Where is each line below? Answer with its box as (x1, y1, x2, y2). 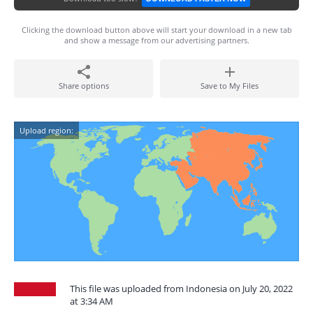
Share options (58, 80, 109, 91)
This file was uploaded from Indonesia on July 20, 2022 (70, 282, 293, 295)
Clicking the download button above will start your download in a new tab (21, 24, 292, 35)
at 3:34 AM (70, 295, 113, 307)
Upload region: (20, 125, 73, 136)
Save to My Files (201, 80, 259, 91)
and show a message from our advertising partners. (64, 35, 249, 45)
